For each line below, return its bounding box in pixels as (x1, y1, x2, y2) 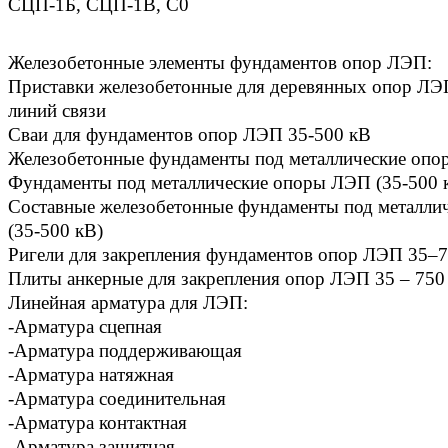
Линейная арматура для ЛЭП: (8, 291, 248, 313)
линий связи (8, 99, 106, 121)
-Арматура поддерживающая (8, 339, 242, 361)
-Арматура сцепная (8, 315, 162, 337)
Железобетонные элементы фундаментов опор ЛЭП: (8, 51, 432, 73)
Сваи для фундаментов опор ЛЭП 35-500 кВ (8, 123, 371, 145)
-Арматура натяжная (8, 363, 174, 385)
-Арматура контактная (8, 411, 187, 433)
